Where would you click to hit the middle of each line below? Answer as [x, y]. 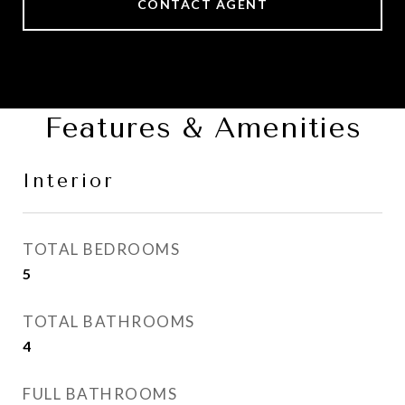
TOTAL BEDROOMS [101, 249]
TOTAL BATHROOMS [109, 321]
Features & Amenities [202, 128]
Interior [69, 181]
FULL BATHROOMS [100, 394]
